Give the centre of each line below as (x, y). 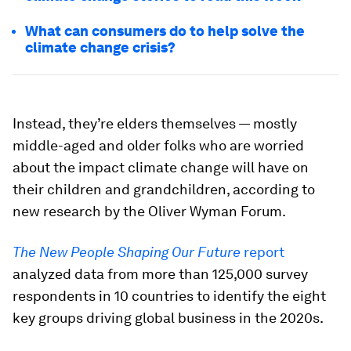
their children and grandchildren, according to (164, 189)
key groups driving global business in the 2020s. (168, 318)
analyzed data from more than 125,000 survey (160, 274)
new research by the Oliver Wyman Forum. (149, 211)
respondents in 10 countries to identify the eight (169, 296)
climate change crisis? (100, 47)
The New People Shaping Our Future (127, 252)
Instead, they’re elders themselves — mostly (155, 123)
